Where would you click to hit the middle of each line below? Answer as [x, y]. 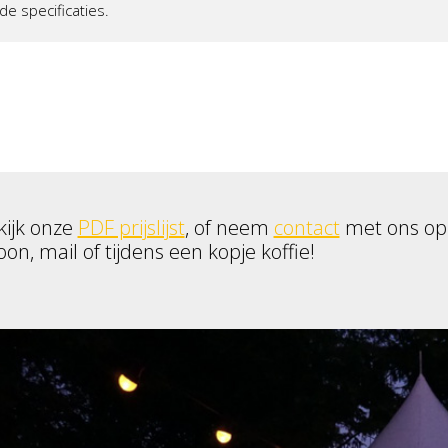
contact [306, 228]
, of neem [229, 228]
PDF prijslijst [131, 228]
